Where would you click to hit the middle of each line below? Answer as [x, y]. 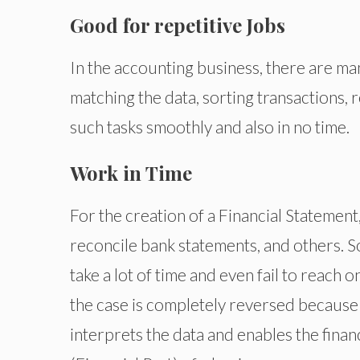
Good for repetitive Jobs [178, 25]
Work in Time [131, 173]
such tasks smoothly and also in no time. [210, 126]
